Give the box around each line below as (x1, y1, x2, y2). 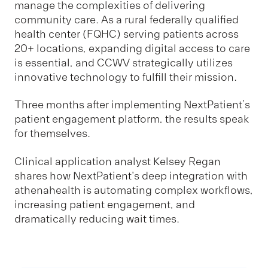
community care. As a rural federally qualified (14, 13, 239, 26)
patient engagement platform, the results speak (14, 112, 249, 126)
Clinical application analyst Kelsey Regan (14, 154, 221, 168)
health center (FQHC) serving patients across (14, 27, 239, 41)
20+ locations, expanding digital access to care (14, 41, 250, 55)
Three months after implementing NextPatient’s (14, 98, 250, 112)
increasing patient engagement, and (14, 197, 195, 211)
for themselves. (14, 127, 90, 141)
